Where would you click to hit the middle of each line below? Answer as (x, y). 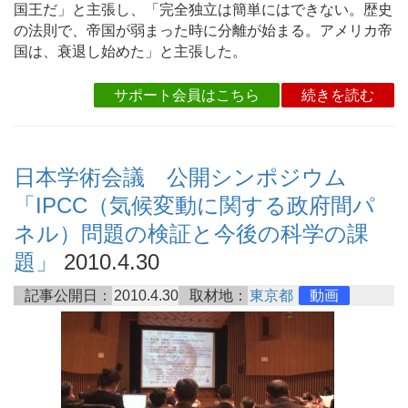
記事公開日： (68, 296)
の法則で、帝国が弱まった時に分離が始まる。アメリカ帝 (203, 31)
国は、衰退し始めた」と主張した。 (130, 51)
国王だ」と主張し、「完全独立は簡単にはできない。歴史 (203, 10)
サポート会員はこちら (187, 96)
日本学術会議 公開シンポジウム (180, 178)
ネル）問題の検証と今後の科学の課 (191, 234)
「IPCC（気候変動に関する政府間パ (194, 206)
